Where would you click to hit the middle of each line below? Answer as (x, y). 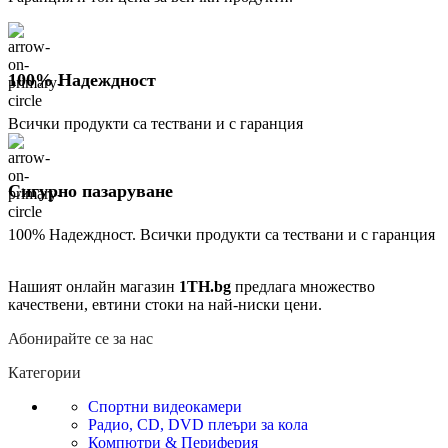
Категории (44, 373)
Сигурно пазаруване (90, 191)
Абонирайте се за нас (80, 339)
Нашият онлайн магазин (93, 287)
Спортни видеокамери (165, 407)
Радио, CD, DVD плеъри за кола (198, 425)
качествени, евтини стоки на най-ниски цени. (167, 305)
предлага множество (303, 287)
